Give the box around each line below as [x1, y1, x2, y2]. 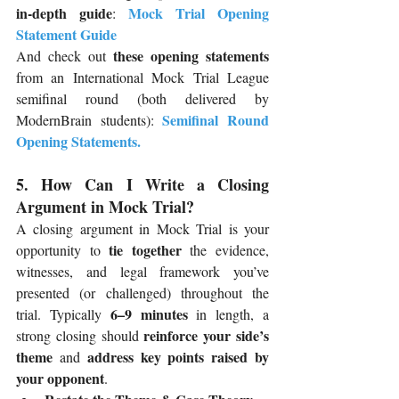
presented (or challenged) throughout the [16, 283, 269, 303]
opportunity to [16, 240, 110, 260]
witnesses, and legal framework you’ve [16, 262, 269, 281]
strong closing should [16, 326, 144, 346]
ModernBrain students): [16, 110, 154, 130]
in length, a [187, 305, 270, 324]
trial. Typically [16, 305, 110, 324]
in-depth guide [16, 3, 112, 24]
